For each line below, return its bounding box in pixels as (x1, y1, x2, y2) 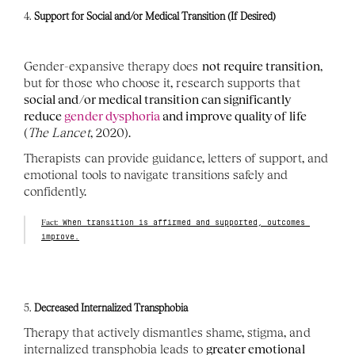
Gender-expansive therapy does (24, 59, 202, 74)
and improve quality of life (160, 109, 307, 124)
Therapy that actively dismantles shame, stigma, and (24, 325, 311, 340)
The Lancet (28, 125, 90, 140)
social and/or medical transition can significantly (24, 92, 292, 107)
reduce (24, 109, 65, 124)
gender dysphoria (64, 109, 161, 124)
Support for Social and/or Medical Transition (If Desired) (34, 10, 277, 22)
